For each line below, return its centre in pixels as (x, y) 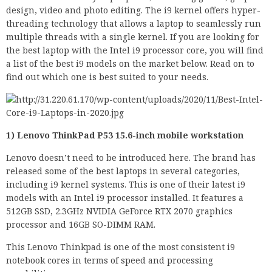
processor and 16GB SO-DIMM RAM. (81, 225)
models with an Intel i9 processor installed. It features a (125, 198)
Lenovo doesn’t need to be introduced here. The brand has (131, 158)
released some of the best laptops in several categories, (123, 171)
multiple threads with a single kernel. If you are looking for (133, 37)
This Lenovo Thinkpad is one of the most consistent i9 (121, 247)
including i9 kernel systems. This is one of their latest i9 (126, 185)
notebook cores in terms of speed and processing (110, 260)
